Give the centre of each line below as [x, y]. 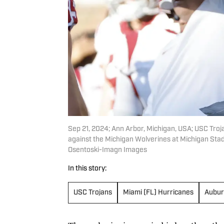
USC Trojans [93, 192]
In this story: [87, 168]
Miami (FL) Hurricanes [158, 192]
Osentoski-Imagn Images [107, 150]
